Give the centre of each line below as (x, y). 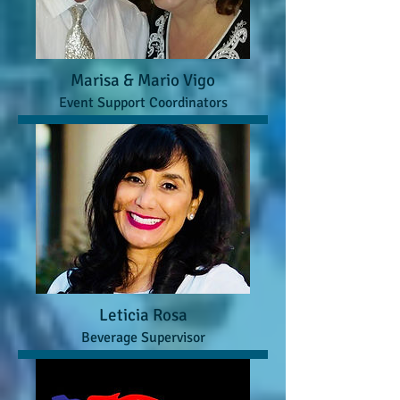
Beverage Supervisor (143, 337)
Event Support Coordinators (143, 102)
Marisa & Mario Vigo (143, 80)
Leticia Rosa (143, 315)
